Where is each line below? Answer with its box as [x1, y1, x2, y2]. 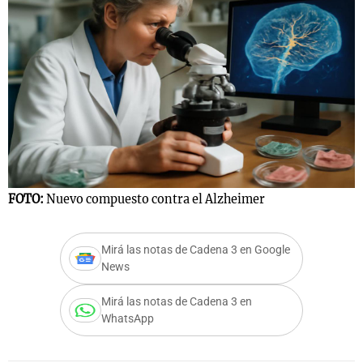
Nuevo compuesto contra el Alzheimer [46, 192, 265, 207]
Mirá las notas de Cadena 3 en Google [101, 243, 290, 258]
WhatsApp [101, 312, 154, 327]
